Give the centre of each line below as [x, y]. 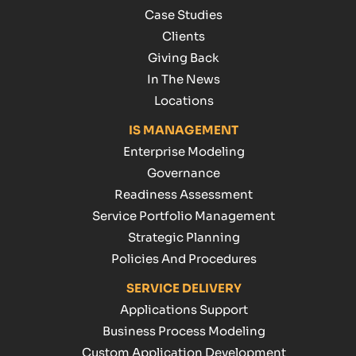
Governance [184, 173]
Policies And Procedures [184, 259]
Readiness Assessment [184, 195]
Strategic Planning [184, 238]
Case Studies [184, 15]
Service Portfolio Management [184, 216]
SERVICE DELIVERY [184, 288]
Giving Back [184, 58]
